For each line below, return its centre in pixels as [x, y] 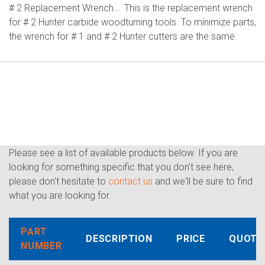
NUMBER [41, 246]
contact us [130, 181]
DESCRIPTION [119, 239]
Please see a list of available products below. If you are [123, 153]
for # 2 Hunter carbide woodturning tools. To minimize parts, [132, 22]
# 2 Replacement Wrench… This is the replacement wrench [131, 8]
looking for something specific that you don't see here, [121, 167]
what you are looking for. [60, 195]
